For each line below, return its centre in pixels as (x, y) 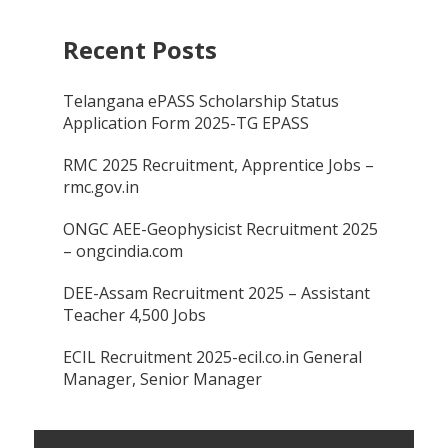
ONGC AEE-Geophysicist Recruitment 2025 (221, 228)
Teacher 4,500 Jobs (135, 314)
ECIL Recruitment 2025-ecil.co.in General (213, 356)
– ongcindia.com (123, 250)
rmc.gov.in (101, 186)
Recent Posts (140, 49)
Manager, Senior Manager (163, 378)
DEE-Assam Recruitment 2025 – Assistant (217, 292)
